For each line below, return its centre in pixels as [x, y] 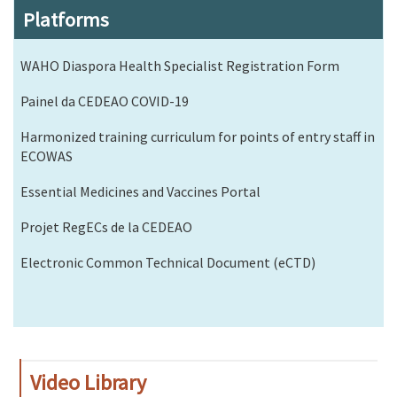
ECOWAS [47, 156]
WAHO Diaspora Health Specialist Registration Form [180, 66]
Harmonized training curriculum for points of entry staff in [198, 137]
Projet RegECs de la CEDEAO [106, 227]
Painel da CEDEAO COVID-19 [105, 101]
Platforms [66, 20]
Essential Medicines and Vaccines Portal [140, 192]
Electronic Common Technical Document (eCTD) [168, 263]
